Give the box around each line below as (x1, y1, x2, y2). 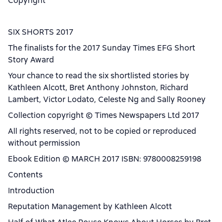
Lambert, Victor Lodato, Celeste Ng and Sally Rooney (8, 94, 206, 105)
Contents (8, 169, 43, 180)
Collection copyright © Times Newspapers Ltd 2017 (8, 110, 199, 120)
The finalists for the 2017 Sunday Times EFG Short (8, 43, 195, 53)
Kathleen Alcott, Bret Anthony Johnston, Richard (8, 82, 188, 93)
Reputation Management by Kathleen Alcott (8, 201, 172, 212)
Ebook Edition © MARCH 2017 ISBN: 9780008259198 (8, 154, 201, 164)
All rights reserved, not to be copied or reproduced (8, 126, 196, 136)
